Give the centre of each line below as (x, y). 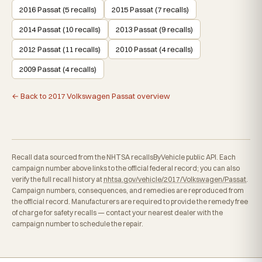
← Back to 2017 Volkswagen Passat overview (91, 96)
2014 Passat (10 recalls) (60, 29)
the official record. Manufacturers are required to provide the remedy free (130, 201)
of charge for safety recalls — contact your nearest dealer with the (117, 212)
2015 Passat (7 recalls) (150, 9)
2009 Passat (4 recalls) (58, 69)
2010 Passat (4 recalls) (154, 49)
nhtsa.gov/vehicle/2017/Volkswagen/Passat (175, 179)
